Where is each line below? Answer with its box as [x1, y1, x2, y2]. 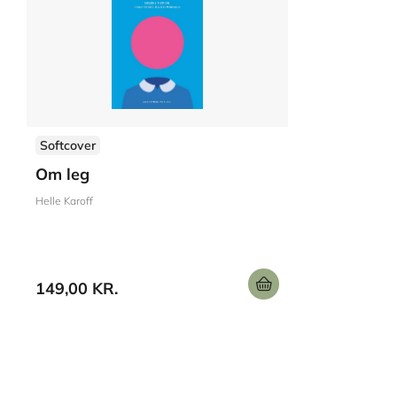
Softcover [40, 137, 96, 153]
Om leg [35, 164, 90, 184]
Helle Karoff [35, 194, 93, 207]
